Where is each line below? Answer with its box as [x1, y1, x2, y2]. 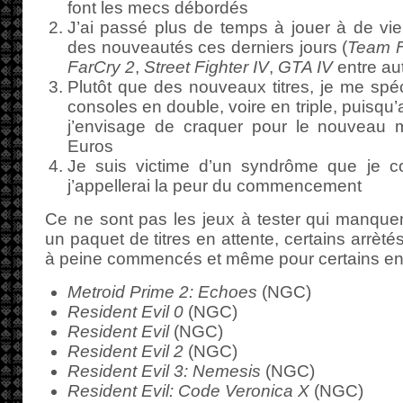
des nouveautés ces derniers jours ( [67, 38, 348, 57]
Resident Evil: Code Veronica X [67, 381, 309, 400]
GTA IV [278, 58, 333, 76]
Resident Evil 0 [67, 302, 184, 321]
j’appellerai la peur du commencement [67, 176, 362, 195]
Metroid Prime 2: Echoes [67, 282, 257, 301]
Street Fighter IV [144, 58, 269, 76]
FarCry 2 [67, 58, 135, 76]
